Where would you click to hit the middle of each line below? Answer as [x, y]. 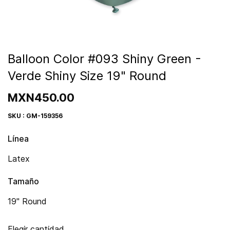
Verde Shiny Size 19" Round [87, 76]
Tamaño [23, 181]
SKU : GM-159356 [35, 116]
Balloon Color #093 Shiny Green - [104, 59]
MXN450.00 [41, 98]
